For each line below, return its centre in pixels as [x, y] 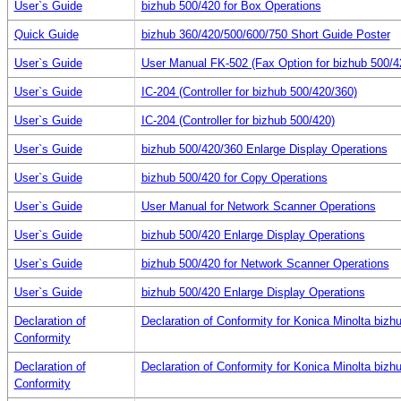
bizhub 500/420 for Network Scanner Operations [265, 263]
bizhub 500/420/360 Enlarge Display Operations [264, 149]
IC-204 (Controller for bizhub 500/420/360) [249, 91]
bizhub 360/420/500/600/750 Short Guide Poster [265, 34]
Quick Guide [46, 34]
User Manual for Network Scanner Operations [258, 206]
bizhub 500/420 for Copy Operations [234, 177]
